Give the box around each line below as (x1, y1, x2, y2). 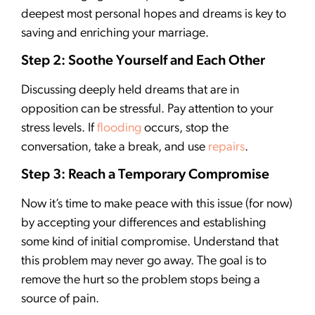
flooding (97, 122, 141, 136)
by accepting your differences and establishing (21, 217, 266, 231)
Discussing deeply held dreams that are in (21, 84, 239, 98)
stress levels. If (21, 122, 97, 136)
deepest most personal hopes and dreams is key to (21, 7, 286, 21)
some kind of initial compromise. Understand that (21, 236, 278, 250)
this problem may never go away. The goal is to (21, 255, 266, 269)
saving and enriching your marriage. (21, 26, 209, 40)
